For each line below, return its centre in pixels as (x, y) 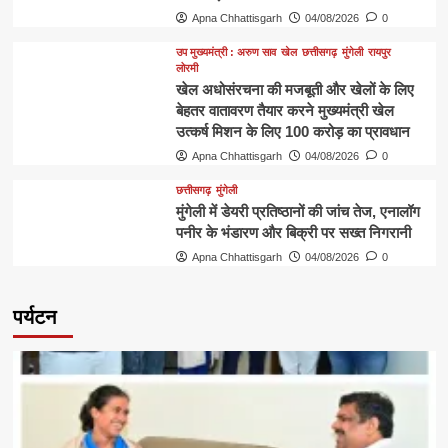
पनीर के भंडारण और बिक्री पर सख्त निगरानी (293, 232)
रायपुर (379, 51)
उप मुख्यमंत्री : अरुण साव (225, 51)
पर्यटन (34, 316)
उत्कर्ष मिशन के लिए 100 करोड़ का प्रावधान (292, 131)
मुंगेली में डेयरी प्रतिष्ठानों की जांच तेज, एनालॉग (297, 211)
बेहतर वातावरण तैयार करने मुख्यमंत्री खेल (284, 110)
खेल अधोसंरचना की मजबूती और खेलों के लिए (294, 89)
